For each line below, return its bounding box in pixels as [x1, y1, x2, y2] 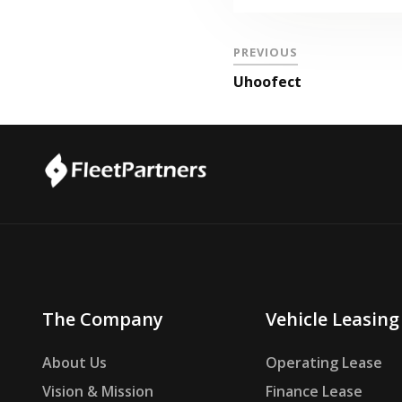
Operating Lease [265, 353, 382, 373]
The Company [42, 307, 163, 332]
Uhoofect [233, 72, 302, 92]
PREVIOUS [233, 44, 299, 60]
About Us [42, 353, 107, 373]
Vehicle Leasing [265, 307, 399, 332]
